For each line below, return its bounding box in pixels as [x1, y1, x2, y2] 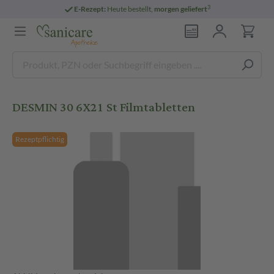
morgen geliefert [154, 4, 207, 13]
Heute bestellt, [105, 4, 154, 13]
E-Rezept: [73, 4, 106, 13]
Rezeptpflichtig [15, 135, 64, 144]
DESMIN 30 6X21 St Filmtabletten [12, 95, 195, 119]
